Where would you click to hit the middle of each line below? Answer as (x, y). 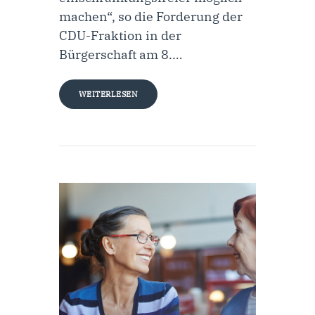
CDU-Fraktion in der (120, 36)
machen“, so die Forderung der (151, 17)
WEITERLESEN (108, 95)
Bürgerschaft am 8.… (121, 55)
